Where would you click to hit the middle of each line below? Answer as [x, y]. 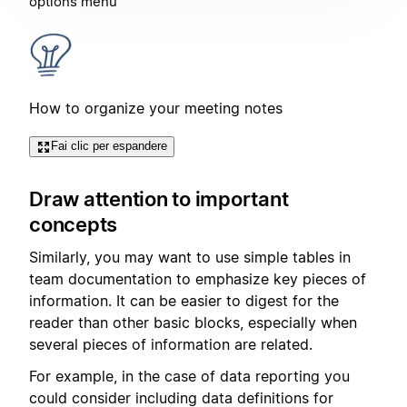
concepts [73, 224]
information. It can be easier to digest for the [184, 301]
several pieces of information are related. [171, 345]
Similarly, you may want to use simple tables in [190, 258]
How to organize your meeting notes [156, 109]
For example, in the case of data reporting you [189, 376]
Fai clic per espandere [109, 146]
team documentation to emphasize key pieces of [198, 279]
